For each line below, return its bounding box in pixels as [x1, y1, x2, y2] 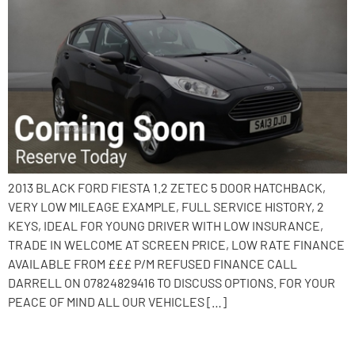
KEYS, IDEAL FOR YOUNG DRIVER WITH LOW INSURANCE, [8, 217, 323, 233]
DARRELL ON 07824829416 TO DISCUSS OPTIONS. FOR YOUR [8, 274, 335, 290]
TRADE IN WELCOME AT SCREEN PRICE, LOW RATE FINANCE [8, 236, 345, 252]
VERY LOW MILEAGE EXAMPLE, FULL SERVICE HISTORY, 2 [8, 198, 324, 214]
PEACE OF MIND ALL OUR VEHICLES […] [8, 293, 227, 309]
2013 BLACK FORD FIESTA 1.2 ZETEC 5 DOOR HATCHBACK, [8, 179, 326, 195]
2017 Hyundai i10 [8, 322, 184, 353]
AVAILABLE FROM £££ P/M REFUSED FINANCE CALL [8, 255, 297, 271]
